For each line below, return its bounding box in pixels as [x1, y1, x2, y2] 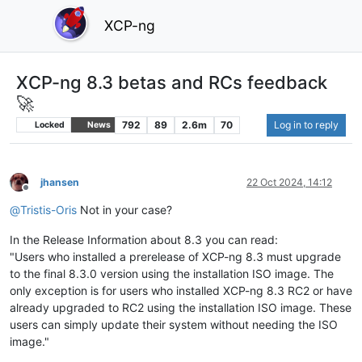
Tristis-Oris [20, 202, 77, 217]
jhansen [40, 175, 79, 188]
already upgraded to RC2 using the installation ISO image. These [10, 300, 351, 314]
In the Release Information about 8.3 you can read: [10, 232, 278, 246]
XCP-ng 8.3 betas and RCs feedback [16, 71, 327, 93]
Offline [25, 187, 55, 200]
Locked [32, 119, 65, 130]
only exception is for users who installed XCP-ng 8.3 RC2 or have [10, 283, 352, 297]
